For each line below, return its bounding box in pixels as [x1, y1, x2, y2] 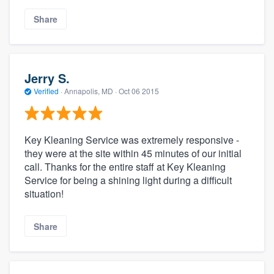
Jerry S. [24, 68, 70, 87]
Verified [32, 85, 61, 96]
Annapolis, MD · [62, 85, 119, 96]
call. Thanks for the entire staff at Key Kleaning [24, 160, 226, 174]
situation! [24, 187, 64, 201]
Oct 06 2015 [119, 85, 159, 96]
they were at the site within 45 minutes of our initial [24, 146, 242, 161]
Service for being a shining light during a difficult [24, 173, 232, 188]
